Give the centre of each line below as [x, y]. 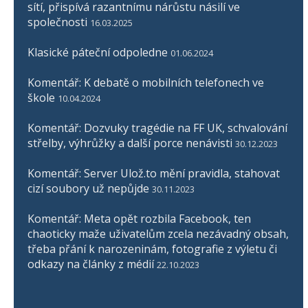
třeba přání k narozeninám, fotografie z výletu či [152, 249]
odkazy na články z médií [91, 264]
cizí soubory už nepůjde [88, 189]
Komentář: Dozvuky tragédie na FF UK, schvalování [157, 128]
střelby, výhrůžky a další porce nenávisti [130, 143]
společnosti [57, 22]
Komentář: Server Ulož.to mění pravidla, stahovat [154, 174]
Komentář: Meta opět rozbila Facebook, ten [139, 219]
